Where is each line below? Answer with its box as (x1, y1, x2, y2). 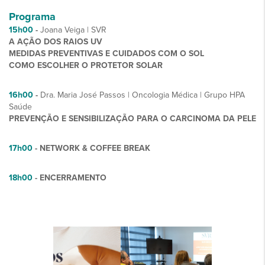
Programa (9, 10, 56, 23)
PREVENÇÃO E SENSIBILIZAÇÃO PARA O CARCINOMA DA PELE (9, 114, 256, 124)
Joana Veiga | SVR (38, 25, 106, 35)
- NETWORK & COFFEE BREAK (33, 143, 150, 153)
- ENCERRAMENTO (33, 173, 106, 183)
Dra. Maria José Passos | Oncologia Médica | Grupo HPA (40, 90, 245, 100)
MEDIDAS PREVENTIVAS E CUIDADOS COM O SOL (9, 49, 204, 59)
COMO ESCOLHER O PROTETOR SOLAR (9, 60, 163, 70)
